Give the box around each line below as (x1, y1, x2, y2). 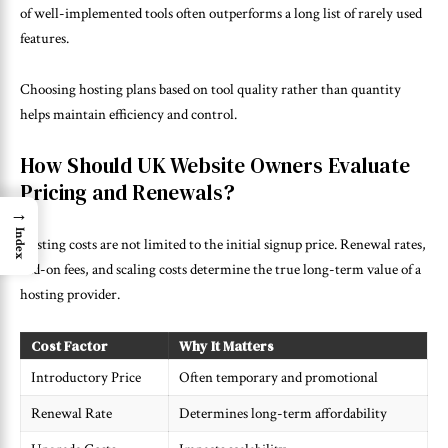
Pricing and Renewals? (20, 178, 235, 208)
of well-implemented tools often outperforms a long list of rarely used (20, 4, 422, 24)
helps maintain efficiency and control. (20, 104, 237, 124)
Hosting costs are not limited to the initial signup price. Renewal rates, (20, 234, 426, 254)
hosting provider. (20, 284, 120, 304)
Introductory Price (31, 368, 141, 388)
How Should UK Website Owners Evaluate (20, 151, 410, 181)
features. (20, 29, 69, 49)
